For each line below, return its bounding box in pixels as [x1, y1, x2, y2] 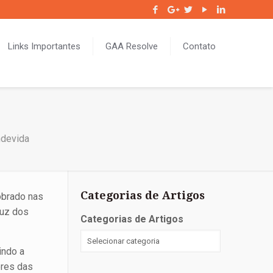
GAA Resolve [105, 41, 158, 52]
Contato [183, 41, 216, 52]
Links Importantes [8, 41, 81, 52]
